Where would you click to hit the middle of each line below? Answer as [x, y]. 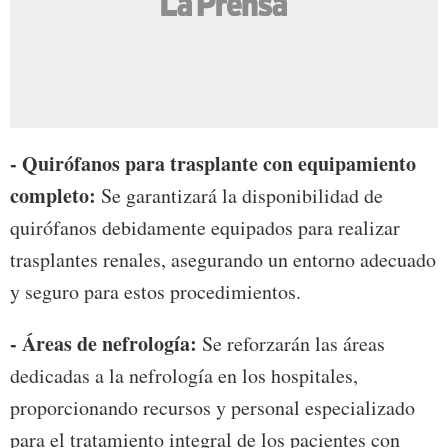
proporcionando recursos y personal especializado [212, 408]
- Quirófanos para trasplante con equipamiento [213, 164]
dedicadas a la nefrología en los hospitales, [184, 376]
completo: [55, 196]
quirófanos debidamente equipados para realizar [205, 228]
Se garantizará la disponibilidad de [242, 196]
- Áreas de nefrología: [106, 344]
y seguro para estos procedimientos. [155, 292]
